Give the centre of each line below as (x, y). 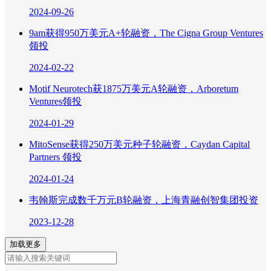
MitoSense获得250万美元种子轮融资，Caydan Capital (139, 145)
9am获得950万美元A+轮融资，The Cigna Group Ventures (146, 33)
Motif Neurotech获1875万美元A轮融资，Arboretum (134, 89)
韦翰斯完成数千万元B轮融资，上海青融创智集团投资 (144, 200)
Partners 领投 (55, 157)
